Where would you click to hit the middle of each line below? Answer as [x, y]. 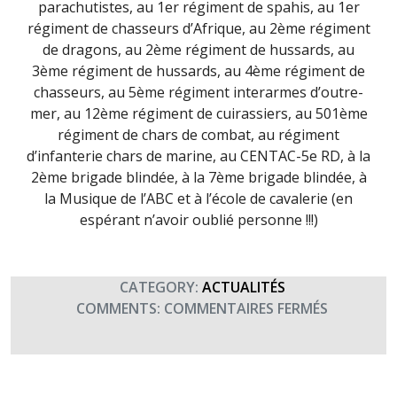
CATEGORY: [157, 287]
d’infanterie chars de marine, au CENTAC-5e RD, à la [198, 156]
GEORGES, [361, 350]
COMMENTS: [117, 308]
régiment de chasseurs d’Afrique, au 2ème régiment [198, 28]
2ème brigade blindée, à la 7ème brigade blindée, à [198, 177]
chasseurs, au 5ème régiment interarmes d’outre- [198, 92]
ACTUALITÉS [243, 287]
